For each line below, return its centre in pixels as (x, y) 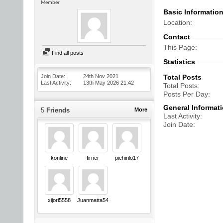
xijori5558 (59, 200)
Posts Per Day (186, 94)
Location (177, 22)
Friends (57, 110)
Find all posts (67, 53)
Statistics (179, 62)
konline (59, 158)
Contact (177, 37)
